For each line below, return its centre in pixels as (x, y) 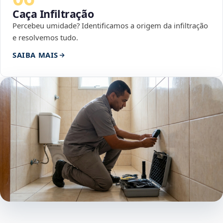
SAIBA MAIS (35, 55)
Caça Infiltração (53, 14)
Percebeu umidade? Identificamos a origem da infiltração (110, 26)
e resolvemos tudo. (45, 38)
